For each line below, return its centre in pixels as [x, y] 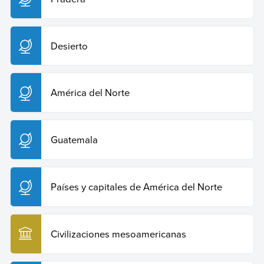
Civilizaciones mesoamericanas [118, 233]
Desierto [69, 45]
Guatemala [74, 140]
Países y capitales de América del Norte [136, 186]
